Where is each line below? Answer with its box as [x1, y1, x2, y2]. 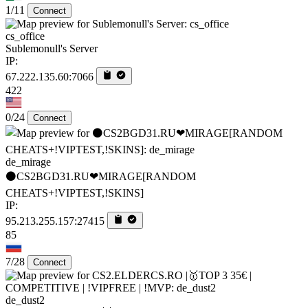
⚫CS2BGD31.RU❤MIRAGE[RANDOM [5, 170, 196, 182]
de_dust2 [5, 294, 45, 306]
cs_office [5, 30, 45, 42]
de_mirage [5, 155, 51, 168]
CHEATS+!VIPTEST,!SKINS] [5, 186, 144, 199]
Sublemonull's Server [5, 42, 98, 54]
